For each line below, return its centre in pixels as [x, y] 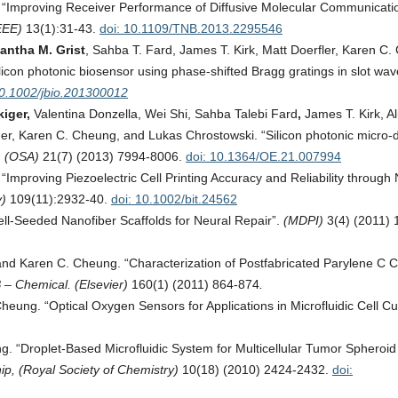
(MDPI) [303, 220]
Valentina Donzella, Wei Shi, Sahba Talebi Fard [164, 114]
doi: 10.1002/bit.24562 [174, 199]
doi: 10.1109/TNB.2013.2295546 [191, 28]
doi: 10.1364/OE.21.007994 [263, 156]
